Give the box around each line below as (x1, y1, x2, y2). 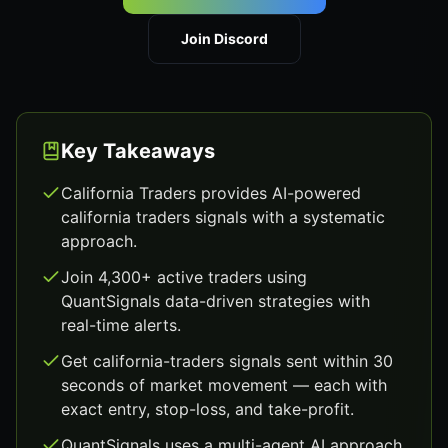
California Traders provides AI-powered (61, 183, 361, 203)
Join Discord (180, 30, 268, 47)
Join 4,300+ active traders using (61, 267, 307, 287)
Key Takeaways (61, 139, 215, 163)
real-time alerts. (61, 315, 181, 335)
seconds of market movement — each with (61, 375, 387, 395)
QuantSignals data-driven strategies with (61, 291, 370, 311)
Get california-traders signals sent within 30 (61, 351, 393, 371)
